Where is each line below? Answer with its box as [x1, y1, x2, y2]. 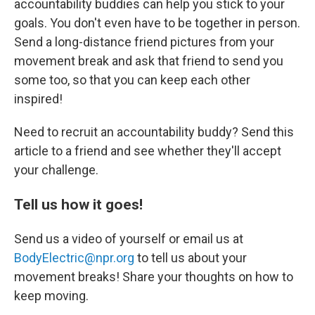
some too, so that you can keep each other [14, 72, 250, 87]
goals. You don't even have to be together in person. [14, 15, 300, 30]
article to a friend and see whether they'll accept [14, 143, 281, 158]
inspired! [14, 91, 63, 106]
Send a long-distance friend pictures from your [14, 34, 274, 49]
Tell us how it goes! [14, 195, 143, 213]
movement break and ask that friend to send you [14, 53, 283, 68]
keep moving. [14, 288, 89, 303]
